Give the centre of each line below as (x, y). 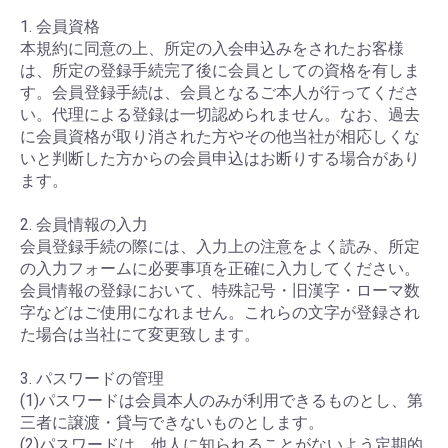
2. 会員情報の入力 (84, 224)
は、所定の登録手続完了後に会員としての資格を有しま (220, 70)
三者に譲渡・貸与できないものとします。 (172, 422)
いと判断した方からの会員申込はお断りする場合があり (220, 158)
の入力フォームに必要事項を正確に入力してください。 (220, 268)
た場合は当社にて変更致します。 (140, 334)
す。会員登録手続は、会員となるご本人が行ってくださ (220, 92)
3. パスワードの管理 (92, 378)
